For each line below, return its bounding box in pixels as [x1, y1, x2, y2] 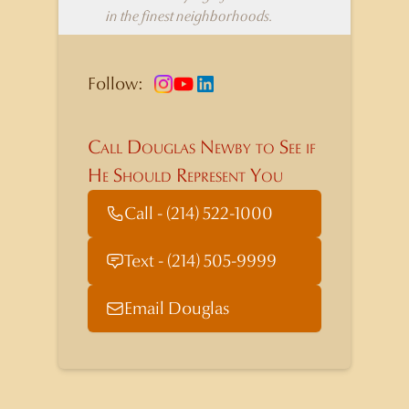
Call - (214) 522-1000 [124, 203, 273, 224]
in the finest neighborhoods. [106, 7, 273, 26]
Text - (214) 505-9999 [124, 250, 277, 271]
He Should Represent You [88, 164, 283, 187]
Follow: [88, 73, 143, 94]
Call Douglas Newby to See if [88, 136, 316, 159]
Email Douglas [124, 298, 229, 319]
